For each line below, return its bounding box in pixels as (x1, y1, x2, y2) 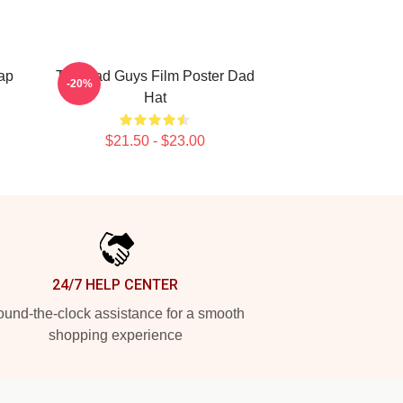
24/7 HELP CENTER (52, 276, 178, 293)
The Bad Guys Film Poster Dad (55, 68, 255, 84)
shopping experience (48, 327, 183, 343)
